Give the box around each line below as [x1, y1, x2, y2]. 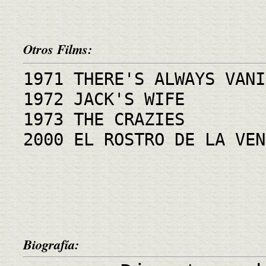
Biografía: [23, 235, 79, 254]
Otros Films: [23, 39, 92, 58]
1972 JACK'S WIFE [23, 88, 185, 109]
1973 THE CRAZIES [23, 109, 185, 129]
